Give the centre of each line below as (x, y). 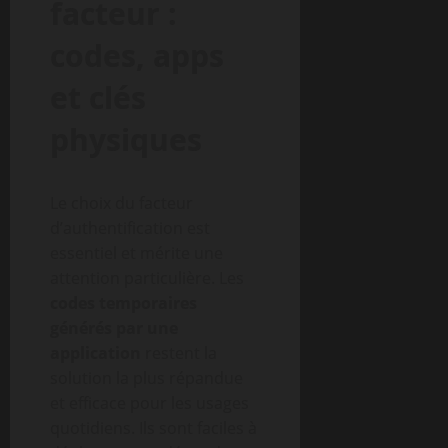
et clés (98, 97)
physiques (126, 139)
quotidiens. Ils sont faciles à (153, 428)
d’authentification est (130, 228)
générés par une (114, 328)
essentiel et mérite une (136, 253)
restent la (179, 353)
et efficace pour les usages (149, 403)
